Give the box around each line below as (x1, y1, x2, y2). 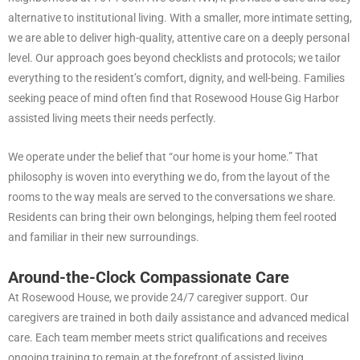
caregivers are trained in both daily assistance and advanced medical (8, 311, 349, 325)
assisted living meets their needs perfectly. (8, 111, 216, 125)
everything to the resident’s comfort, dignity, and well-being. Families (8, 71, 345, 84)
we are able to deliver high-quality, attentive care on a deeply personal (8, 31, 350, 44)
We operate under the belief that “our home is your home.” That (8, 150, 318, 164)
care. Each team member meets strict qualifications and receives (8, 331, 327, 345)
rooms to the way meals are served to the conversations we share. (8, 190, 336, 204)
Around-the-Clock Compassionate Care (8, 268, 289, 288)
